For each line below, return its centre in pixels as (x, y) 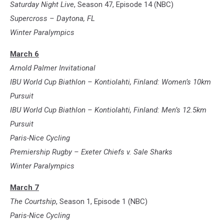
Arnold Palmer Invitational (53, 68)
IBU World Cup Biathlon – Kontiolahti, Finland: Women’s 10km (110, 82)
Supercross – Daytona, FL (52, 19)
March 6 (24, 54)
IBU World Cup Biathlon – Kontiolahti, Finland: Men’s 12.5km (108, 110)
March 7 (24, 188)
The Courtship (33, 202)
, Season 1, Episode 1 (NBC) (102, 202)
